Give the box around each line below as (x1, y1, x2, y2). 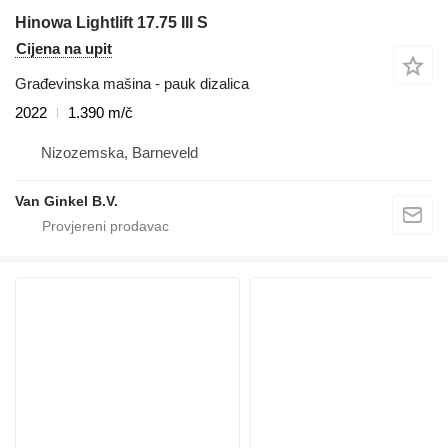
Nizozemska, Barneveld (41, 144, 198, 162)
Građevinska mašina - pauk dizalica (15, 75, 249, 93)
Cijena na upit (16, 40, 112, 58)
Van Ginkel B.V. (15, 193, 118, 210)
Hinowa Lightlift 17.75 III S (15, 14, 208, 32)
